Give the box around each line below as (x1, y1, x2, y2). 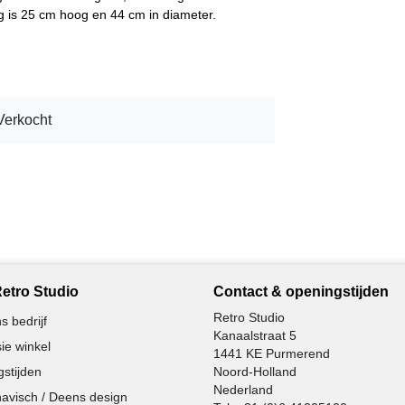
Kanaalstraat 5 (213, 327, 297, 343)
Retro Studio (213, 309, 285, 325)
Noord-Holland (213, 363, 297, 379)
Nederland (213, 381, 273, 397)
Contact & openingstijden (213, 283, 389, 299)
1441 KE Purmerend (213, 345, 330, 361)
